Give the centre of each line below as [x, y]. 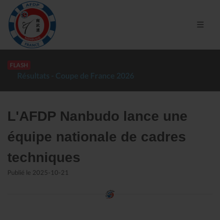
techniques [44, 157]
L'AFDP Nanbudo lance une [97, 116]
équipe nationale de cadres [97, 137]
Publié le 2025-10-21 [38, 172]
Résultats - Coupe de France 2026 [76, 75]
